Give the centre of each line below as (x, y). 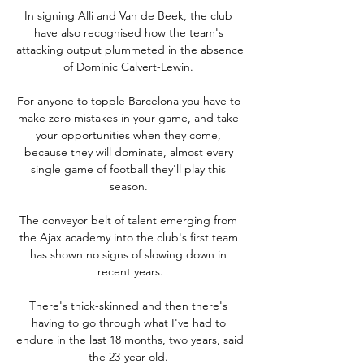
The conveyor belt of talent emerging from (128, 220)
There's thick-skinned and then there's (128, 305)
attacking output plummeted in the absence (130, 49)
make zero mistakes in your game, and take (128, 117)
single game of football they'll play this (128, 169)
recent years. (130, 271)
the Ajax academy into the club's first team (128, 237)
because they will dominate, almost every (128, 152)
